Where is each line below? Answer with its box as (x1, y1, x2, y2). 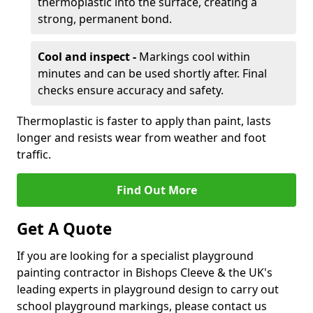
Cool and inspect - (38, 49, 136, 64)
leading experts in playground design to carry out (17, 282, 279, 297)
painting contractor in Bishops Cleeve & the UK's (17, 265, 272, 280)
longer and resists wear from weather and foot (17, 130, 266, 145)
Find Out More (116, 182, 197, 198)
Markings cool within (136, 49, 250, 64)
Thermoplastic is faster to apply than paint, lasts (17, 113, 271, 129)
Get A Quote (17, 218, 112, 240)
